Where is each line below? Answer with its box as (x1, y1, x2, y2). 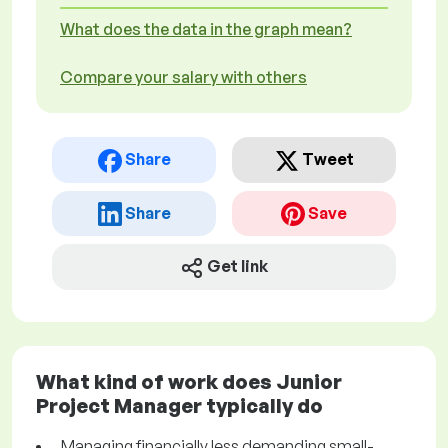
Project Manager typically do (36, 393, 323, 419)
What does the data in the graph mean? (60, 19, 352, 39)
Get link (207, 256, 268, 277)
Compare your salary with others (60, 67, 307, 87)
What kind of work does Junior (36, 369, 342, 395)
